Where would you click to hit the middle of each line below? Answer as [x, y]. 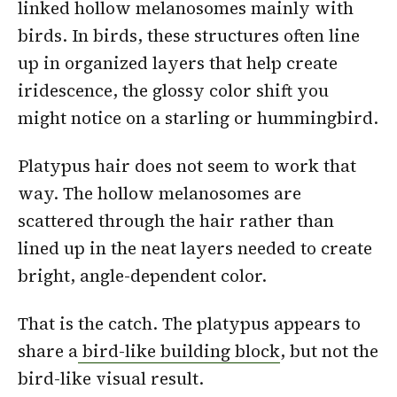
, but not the [329, 350]
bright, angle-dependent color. [142, 276]
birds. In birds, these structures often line [189, 36]
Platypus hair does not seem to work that [187, 166]
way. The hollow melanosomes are [160, 194]
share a [48, 350]
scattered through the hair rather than [176, 221]
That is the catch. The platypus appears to [189, 323]
